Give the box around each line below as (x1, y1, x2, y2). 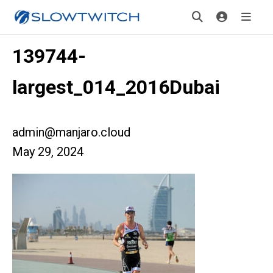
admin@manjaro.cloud (12, 125, 130, 140)
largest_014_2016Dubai (12, 76, 220, 99)
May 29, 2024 (12, 144, 83, 159)
